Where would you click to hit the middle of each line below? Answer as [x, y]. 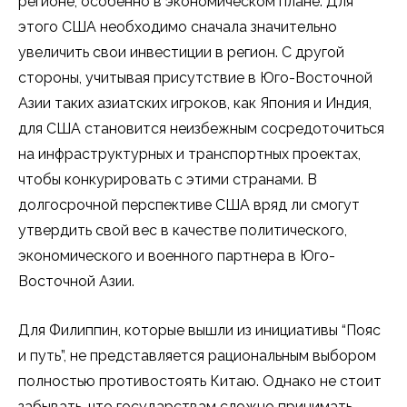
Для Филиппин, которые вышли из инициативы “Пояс [199, 331]
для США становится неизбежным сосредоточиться [201, 129]
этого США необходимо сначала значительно [178, 27]
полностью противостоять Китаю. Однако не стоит [200, 382]
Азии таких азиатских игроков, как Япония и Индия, [195, 104]
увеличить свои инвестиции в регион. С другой [181, 53]
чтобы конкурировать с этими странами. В [168, 180]
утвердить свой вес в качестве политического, [183, 231]
